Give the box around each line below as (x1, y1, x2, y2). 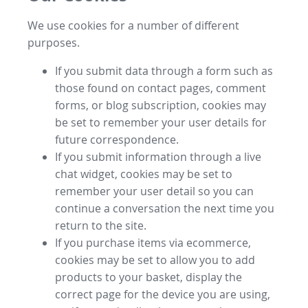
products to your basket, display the (55, 269, 242, 285)
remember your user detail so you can (55, 183, 254, 199)
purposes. (27, 34, 80, 50)
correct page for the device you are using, (55, 286, 270, 302)
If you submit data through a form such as (55, 63, 273, 78)
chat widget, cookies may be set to (55, 166, 232, 181)
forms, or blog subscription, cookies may (55, 97, 266, 113)
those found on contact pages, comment (55, 80, 266, 96)
